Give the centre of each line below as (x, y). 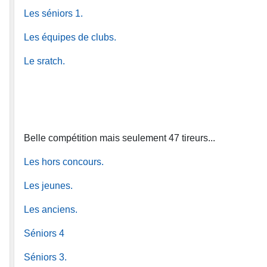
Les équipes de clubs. (70, 37)
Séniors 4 (44, 233)
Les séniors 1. (53, 13)
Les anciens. (51, 209)
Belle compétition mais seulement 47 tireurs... (119, 138)
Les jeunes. (48, 185)
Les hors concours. (64, 162)
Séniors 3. (45, 257)
